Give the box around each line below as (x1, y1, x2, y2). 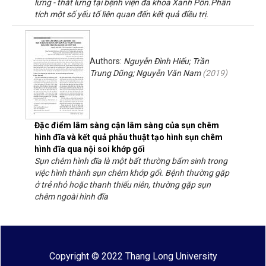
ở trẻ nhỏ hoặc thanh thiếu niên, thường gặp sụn (34, 179, 211, 189)
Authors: (90, 56, 123, 66)
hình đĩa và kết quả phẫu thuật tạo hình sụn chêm (34, 132, 223, 142)
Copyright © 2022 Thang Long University (49, 250, 217, 262)
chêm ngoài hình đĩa (34, 191, 108, 201)
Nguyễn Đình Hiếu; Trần (123, 56, 209, 66)
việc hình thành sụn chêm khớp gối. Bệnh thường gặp (34, 167, 229, 178)
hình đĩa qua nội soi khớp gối (34, 144, 145, 154)
